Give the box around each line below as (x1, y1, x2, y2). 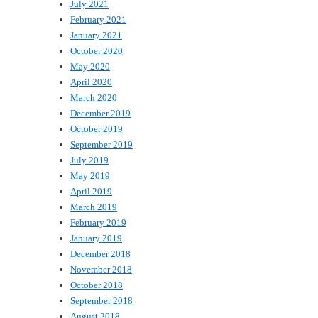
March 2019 (70, 201, 117, 212)
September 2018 (70, 295, 133, 306)
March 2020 (70, 92, 117, 103)
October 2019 (70, 123, 123, 134)
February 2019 (70, 216, 126, 228)
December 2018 (70, 248, 131, 259)
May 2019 (70, 170, 110, 181)
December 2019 (70, 107, 131, 119)
